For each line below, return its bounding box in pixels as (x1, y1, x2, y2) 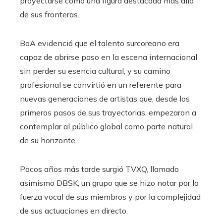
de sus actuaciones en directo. (20, 206, 128, 216)
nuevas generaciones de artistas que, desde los (20, 94, 190, 104)
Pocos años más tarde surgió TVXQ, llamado (20, 164, 179, 174)
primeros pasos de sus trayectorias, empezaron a (20, 108, 196, 118)
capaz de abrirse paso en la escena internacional (20, 52, 197, 62)
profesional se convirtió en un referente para (20, 80, 181, 90)
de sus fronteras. (20, 9, 79, 20)
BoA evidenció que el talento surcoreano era (20, 38, 179, 49)
